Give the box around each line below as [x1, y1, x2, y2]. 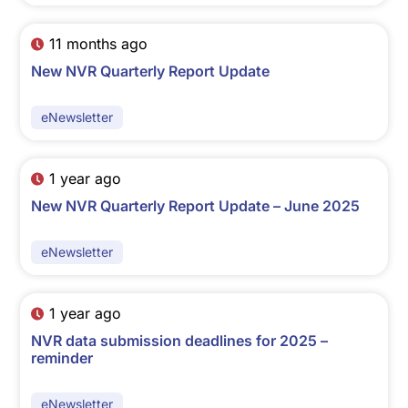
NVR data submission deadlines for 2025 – [31, 331, 329, 351]
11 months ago [48, 35, 148, 54]
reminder [31, 349, 94, 368]
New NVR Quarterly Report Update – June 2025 [31, 197, 361, 216]
